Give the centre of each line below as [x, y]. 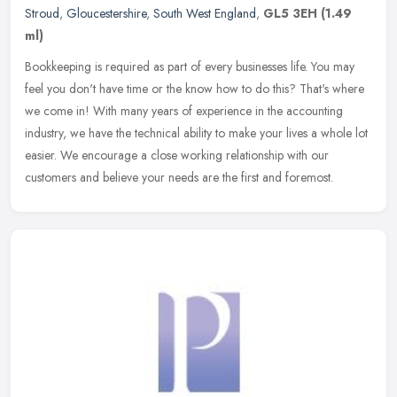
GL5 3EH [290, 13]
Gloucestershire [106, 13]
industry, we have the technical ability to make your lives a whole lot [196, 132]
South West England [205, 13]
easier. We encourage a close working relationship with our [177, 155]
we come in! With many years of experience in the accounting [184, 110]
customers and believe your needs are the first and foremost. [179, 177]
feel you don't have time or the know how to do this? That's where [195, 88]
